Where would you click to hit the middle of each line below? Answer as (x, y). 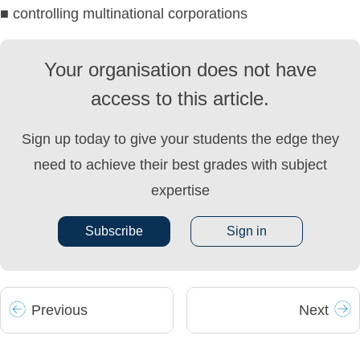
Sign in (246, 231)
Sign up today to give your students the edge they (180, 139)
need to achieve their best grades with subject (180, 165)
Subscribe (114, 231)
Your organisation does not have (180, 70)
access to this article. (180, 98)
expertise (180, 190)
